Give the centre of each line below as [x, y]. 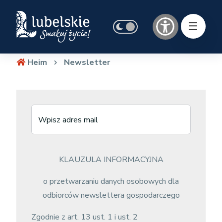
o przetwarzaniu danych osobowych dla [111, 181]
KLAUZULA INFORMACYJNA [111, 160]
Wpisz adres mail [68, 120]
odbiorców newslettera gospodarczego [111, 195]
